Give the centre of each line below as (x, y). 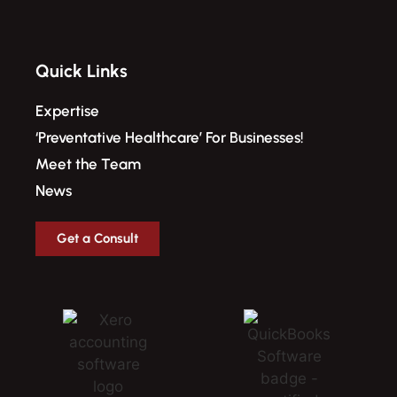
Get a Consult (97, 239)
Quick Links (82, 71)
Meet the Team (88, 164)
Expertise (67, 111)
